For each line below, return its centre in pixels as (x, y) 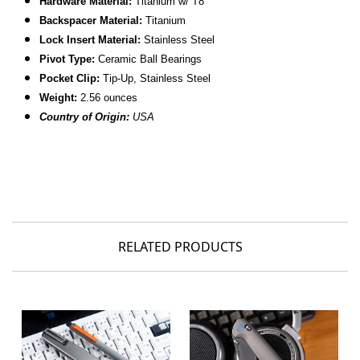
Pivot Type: (67, 59)
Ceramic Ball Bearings (150, 59)
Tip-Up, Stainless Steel (155, 79)
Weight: (59, 98)
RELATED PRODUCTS (180, 247)
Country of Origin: (85, 117)
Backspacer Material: (91, 21)
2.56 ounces (108, 98)
